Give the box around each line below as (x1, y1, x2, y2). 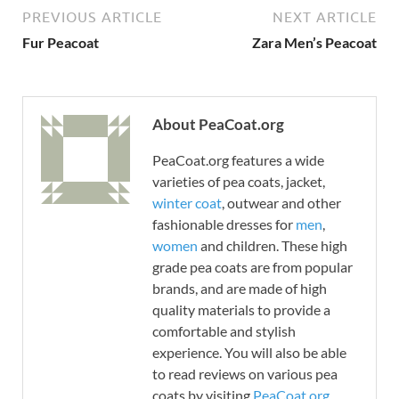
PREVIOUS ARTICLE (22, 8, 162, 25)
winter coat (152, 193, 222, 211)
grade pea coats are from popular (152, 257, 353, 275)
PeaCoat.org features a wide (152, 151, 324, 168)
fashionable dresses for (152, 215, 296, 232)
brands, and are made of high (152, 279, 327, 297)
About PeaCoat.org (152, 114, 284, 134)
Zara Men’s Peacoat (252, 33, 377, 51)
